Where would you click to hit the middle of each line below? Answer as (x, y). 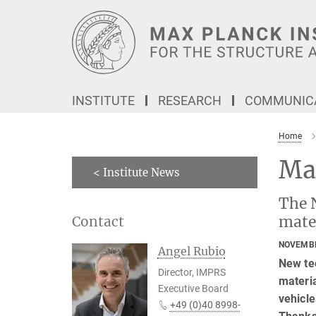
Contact (98, 221)
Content (23, 32)
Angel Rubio (192, 251)
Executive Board (193, 288)
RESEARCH (190, 101)
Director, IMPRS (192, 272)
